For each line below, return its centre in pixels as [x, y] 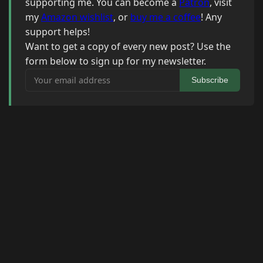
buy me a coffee [166, 17]
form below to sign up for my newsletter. [116, 61]
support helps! [58, 32]
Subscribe [210, 80]
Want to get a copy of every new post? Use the [128, 47]
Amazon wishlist [77, 17]
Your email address [67, 75]
